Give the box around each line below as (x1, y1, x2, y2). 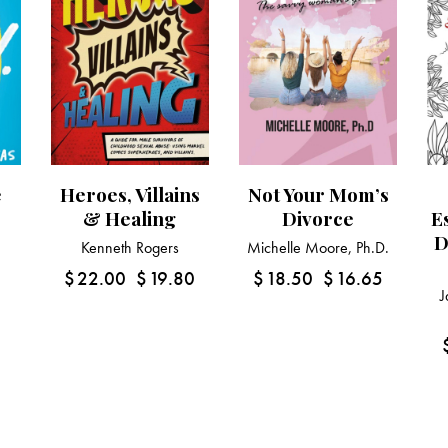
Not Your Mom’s (247, 181, 389, 208)
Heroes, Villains (59, 181, 200, 208)
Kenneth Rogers (80, 237, 179, 259)
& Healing (83, 205, 177, 232)
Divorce (282, 205, 355, 232)
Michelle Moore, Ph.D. (247, 237, 390, 259)
